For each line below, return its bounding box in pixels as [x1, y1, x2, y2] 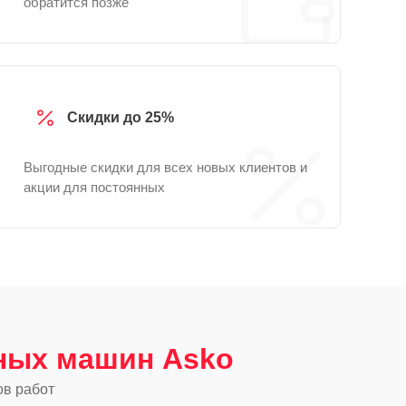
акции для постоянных [24, 179, 165, 195]
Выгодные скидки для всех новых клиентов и [24, 159, 307, 175]
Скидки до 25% [67, 110, 174, 125]
